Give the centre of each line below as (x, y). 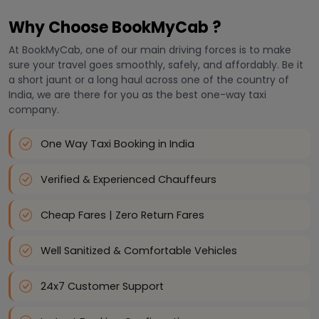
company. (34, 110)
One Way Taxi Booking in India (117, 144)
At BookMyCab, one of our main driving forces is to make (150, 50)
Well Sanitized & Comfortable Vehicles (139, 251)
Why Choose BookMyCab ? (115, 28)
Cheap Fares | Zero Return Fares (122, 215)
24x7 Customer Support (102, 287)
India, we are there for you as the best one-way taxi (137, 95)
